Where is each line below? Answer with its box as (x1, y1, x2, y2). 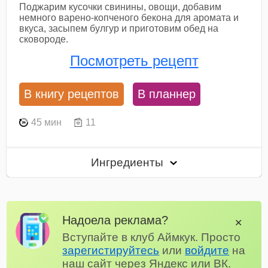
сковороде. (19, 33, 69, 44)
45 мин (31, 117, 62, 127)
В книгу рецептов (24, 87, 120, 101)
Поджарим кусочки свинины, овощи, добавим (19, 1, 222, 12)
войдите (185, 244, 230, 257)
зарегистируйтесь (62, 244, 160, 257)
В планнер (138, 87, 196, 101)
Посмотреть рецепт (69, 52, 199, 69)
